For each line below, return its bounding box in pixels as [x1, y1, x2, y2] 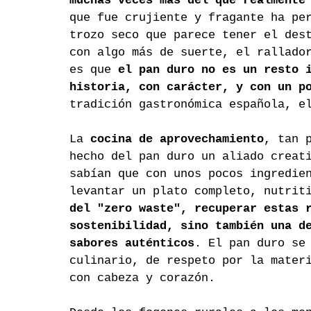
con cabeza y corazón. [69, 271, 215, 285]
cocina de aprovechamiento [90, 132, 264, 146]
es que [69, 62, 118, 76]
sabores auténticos [69, 236, 194, 250]
